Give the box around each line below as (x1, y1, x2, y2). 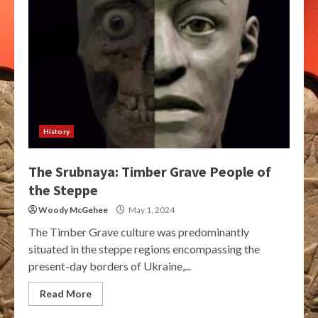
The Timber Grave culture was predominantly (28, 225, 249, 238)
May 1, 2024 (127, 204, 175, 215)
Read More (40, 287, 92, 300)
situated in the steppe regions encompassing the (28, 242, 260, 256)
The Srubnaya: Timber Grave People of (28, 163, 271, 180)
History (43, 127, 70, 136)
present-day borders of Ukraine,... (28, 259, 191, 273)
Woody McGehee (38, 204, 108, 215)
